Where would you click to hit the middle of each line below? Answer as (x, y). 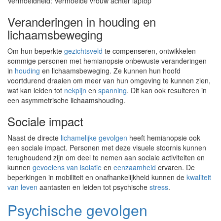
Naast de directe (34, 138)
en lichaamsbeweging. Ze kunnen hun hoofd (110, 71)
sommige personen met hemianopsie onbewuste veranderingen (107, 61)
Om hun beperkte (36, 51)
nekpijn (75, 90)
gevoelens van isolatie (67, 167)
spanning (112, 90)
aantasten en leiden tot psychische (93, 187)
